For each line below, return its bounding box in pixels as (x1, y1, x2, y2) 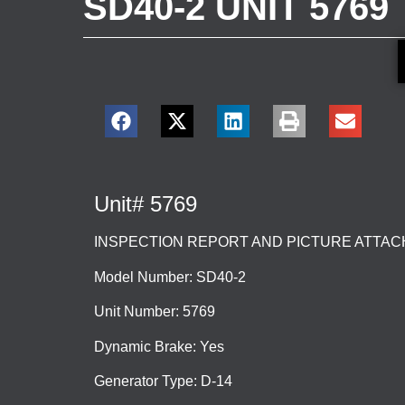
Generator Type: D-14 (94, 373, 232, 389)
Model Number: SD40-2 (94, 268, 246, 285)
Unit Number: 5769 (94, 304, 215, 320)
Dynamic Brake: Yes (94, 338, 224, 354)
